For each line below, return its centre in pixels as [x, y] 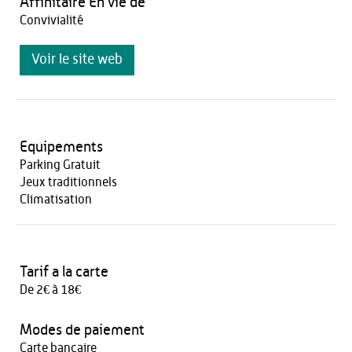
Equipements [61, 147]
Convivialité [51, 20]
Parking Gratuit [60, 165]
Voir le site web [77, 60]
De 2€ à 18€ [50, 290]
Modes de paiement [82, 330]
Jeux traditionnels [68, 182]
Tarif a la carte [64, 272]
